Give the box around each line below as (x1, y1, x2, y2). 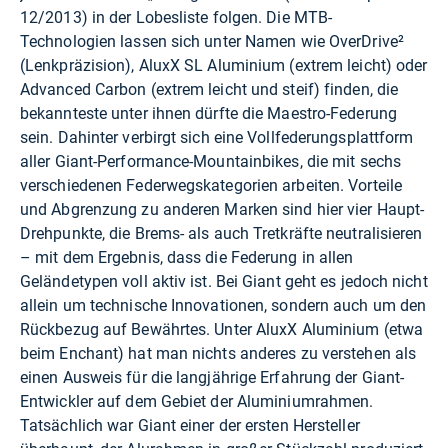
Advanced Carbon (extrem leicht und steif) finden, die (20, 80, 399, 100)
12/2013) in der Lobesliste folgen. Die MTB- (20, 8, 333, 28)
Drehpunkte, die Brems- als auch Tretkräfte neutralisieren (20, 224, 423, 244)
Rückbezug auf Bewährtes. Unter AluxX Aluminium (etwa (20, 320, 423, 340)
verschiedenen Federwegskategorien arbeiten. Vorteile (20, 176, 402, 196)
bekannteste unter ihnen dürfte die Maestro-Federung (20, 104, 397, 124)
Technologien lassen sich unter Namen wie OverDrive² (20, 32, 404, 52)
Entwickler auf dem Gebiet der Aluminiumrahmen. (20, 392, 374, 412)
